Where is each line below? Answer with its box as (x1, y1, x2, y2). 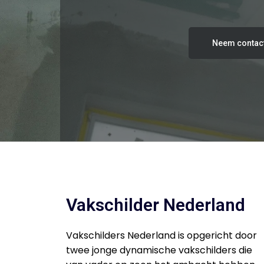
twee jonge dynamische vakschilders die (66, 243, 252, 258)
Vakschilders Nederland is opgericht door (66, 229, 257, 243)
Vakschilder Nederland (66, 194, 245, 216)
